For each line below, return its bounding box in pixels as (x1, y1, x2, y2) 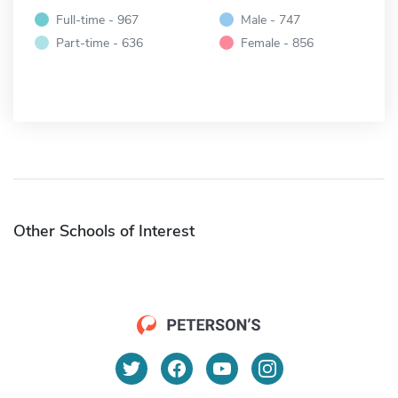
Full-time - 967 (56, 11, 139, 29)
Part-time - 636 (56, 34, 143, 52)
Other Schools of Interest (13, 220, 195, 243)
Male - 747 (241, 11, 300, 29)
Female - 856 (241, 34, 314, 52)
